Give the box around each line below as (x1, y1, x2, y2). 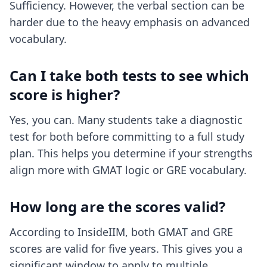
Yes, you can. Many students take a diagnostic (10, 113, 243, 127)
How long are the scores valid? (10, 197, 225, 216)
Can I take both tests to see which (10, 66, 249, 85)
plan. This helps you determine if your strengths (10, 146, 253, 160)
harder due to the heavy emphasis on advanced (10, 15, 250, 29)
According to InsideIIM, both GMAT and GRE (10, 225, 233, 239)
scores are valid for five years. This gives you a (10, 241, 243, 256)
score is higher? (10, 85, 120, 104)
